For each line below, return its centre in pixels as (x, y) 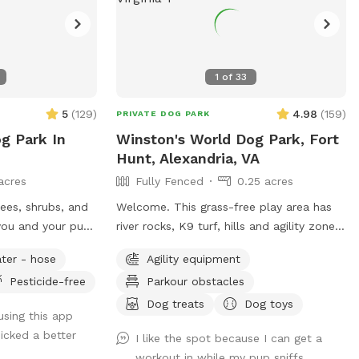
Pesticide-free (48, 281)
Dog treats (175, 303)
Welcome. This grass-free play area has (224, 206)
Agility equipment (193, 258)
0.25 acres (265, 181)
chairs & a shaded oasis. (181, 264)
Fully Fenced (169, 181)
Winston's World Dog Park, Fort (227, 139)
